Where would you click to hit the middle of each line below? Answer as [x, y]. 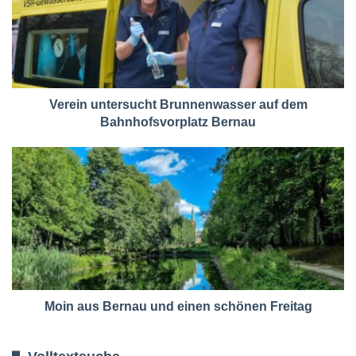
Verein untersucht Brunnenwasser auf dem [178, 104]
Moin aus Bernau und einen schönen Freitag [178, 306]
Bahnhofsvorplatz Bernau [178, 122]
